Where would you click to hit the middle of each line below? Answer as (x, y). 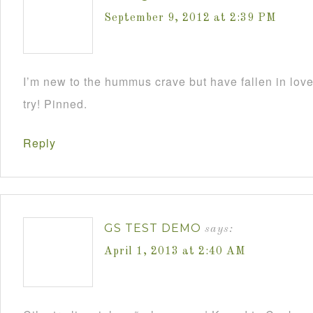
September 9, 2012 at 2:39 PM (190, 18)
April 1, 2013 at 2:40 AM (175, 252)
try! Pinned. (55, 104)
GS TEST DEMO (153, 228)
